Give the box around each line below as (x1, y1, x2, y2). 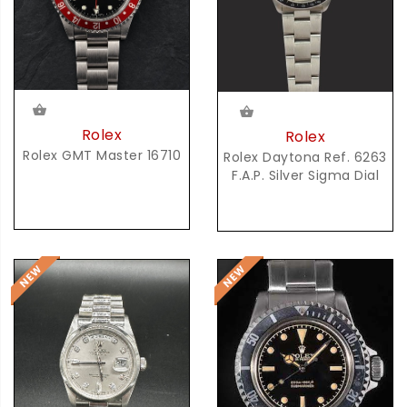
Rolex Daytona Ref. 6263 (223, 147, 387, 166)
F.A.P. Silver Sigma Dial (232, 165, 379, 184)
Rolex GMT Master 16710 (23, 145, 181, 164)
